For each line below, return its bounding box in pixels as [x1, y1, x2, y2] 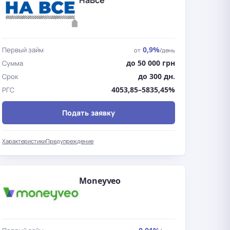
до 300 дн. [138, 71, 175, 81]
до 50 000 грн [126, 58, 175, 68]
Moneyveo [79, 175, 121, 186]
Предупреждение [46, 137, 94, 145]
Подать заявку [62, 108, 116, 118]
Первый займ [2, 45, 44, 54]
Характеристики [2, 137, 46, 145]
